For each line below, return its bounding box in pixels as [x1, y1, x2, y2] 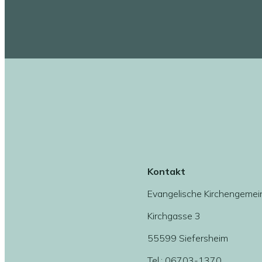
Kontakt [147, 166, 185, 177]
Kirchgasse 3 [147, 210, 201, 222]
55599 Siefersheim [147, 232, 228, 244]
